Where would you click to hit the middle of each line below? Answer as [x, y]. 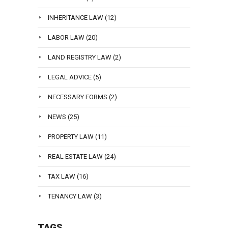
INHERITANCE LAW [76, 18]
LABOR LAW [66, 37]
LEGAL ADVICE [70, 77]
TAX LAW [62, 176]
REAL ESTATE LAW [75, 156]
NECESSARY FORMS [78, 97]
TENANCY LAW [70, 196]
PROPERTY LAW [71, 137]
